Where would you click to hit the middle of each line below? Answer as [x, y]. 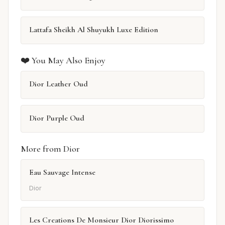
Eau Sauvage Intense [62, 173]
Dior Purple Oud [57, 118]
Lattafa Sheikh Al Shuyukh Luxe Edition [94, 30]
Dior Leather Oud [59, 84]
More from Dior [50, 149]
